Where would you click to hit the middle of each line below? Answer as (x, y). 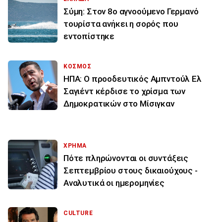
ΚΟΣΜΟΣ (78, 67)
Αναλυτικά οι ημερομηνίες (114, 183)
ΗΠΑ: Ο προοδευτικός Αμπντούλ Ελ (133, 79)
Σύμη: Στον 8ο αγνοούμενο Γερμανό (131, 12)
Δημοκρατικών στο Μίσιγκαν (119, 104)
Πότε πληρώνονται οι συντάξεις (126, 158)
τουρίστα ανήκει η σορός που (121, 24)
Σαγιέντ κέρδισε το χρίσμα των (125, 91)
